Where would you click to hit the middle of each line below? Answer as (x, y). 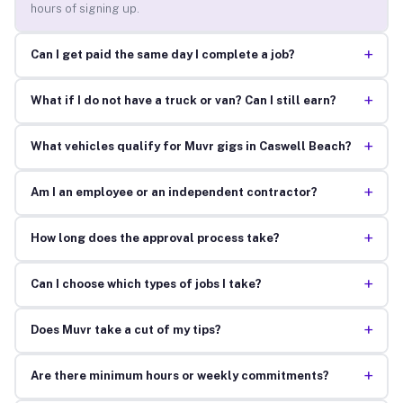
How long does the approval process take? (155, 238)
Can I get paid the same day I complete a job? (162, 55)
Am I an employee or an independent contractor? (174, 193)
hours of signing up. (85, 9)
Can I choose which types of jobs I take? (146, 284)
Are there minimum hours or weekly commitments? (179, 376)
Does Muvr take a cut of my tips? (125, 330)
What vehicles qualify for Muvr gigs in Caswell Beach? (191, 147)
